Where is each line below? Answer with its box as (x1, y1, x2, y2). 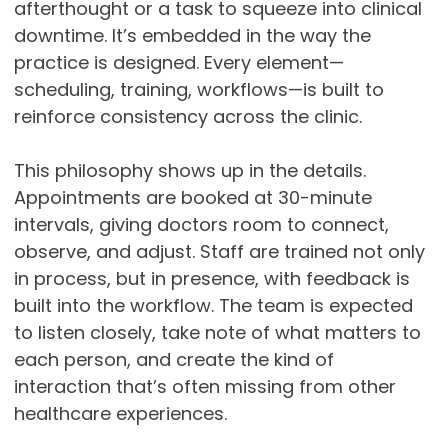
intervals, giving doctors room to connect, (13, 212, 389, 238)
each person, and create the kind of (13, 347, 334, 373)
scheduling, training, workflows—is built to (13, 77, 384, 103)
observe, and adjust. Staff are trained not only (13, 239, 425, 265)
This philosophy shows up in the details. (13, 158, 366, 184)
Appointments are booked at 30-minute (13, 185, 372, 211)
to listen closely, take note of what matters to (13, 320, 421, 346)
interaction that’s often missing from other (13, 374, 396, 400)
